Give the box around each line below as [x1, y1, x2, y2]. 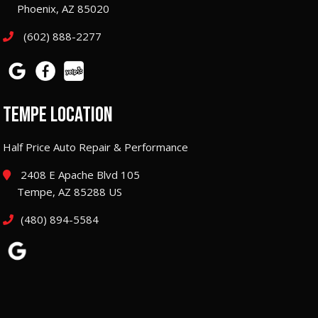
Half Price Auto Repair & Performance [3, 139, 188, 154]
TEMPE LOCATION [3, 102, 113, 128]
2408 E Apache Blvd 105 [18, 167, 140, 182]
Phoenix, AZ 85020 [17, 1, 109, 16]
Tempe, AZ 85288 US [17, 184, 122, 199]
